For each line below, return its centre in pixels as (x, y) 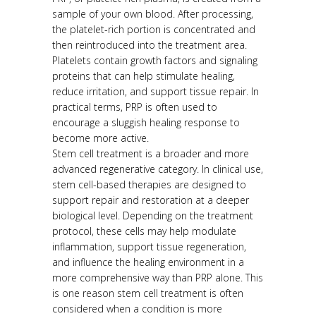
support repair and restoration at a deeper (151, 200)
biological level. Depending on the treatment (153, 216)
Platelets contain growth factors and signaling (155, 61)
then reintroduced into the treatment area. (150, 45)
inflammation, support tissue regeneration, (149, 247)
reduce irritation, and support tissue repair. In (156, 92)
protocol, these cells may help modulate (144, 231)
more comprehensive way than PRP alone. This (158, 278)
